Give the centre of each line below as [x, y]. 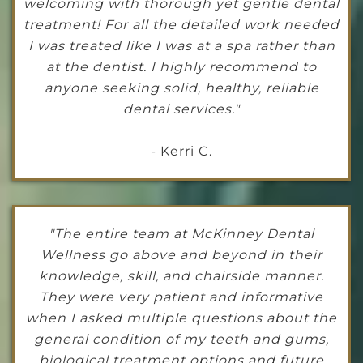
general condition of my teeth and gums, [181, 340]
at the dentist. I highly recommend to [181, 67]
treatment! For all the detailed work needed [181, 25]
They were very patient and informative [181, 297]
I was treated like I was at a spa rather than [181, 46]
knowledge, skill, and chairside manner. [181, 276]
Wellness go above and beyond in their [181, 255]
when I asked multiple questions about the [181, 318]
